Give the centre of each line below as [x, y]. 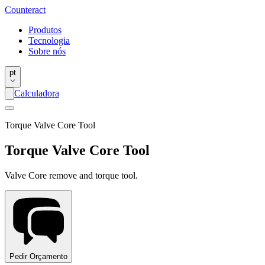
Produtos [45, 30]
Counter [20, 10]
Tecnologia [49, 41]
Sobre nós [47, 51]
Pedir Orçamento [38, 256]
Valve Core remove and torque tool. [71, 175]
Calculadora [37, 93]
